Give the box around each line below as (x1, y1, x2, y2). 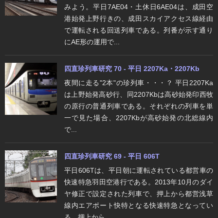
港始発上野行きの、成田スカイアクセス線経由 (64, 14, 213, 22)
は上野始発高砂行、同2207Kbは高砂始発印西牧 (64, 90, 213, 98)
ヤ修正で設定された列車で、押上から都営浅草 (64, 189, 213, 198)
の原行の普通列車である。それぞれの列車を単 (64, 102, 213, 110)
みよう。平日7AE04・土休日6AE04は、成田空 (64, 2, 213, 11)
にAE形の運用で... (64, 37, 120, 46)
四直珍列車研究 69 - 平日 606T (64, 152, 160, 160)
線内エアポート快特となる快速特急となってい (64, 201, 213, 209)
